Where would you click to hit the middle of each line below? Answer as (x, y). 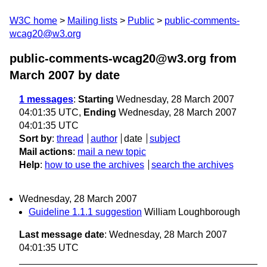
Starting (96, 99)
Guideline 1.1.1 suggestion (85, 212)
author (104, 139)
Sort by (35, 139)
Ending (100, 112)
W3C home (33, 21)
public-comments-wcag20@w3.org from (123, 58)
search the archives (192, 165)
